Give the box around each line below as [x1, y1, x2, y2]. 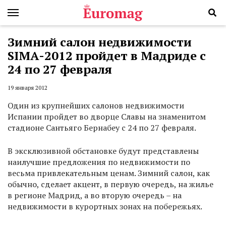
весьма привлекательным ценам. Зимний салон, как [8, 167, 210, 179]
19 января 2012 [8, 84, 47, 92]
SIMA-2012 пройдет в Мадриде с [8, 47, 206, 64]
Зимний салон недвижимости [8, 34, 192, 50]
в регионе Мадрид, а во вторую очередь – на [8, 190, 182, 201]
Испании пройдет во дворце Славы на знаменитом [8, 111, 206, 123]
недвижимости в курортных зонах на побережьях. [8, 201, 202, 212]
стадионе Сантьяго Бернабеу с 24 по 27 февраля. [8, 122, 196, 134]
